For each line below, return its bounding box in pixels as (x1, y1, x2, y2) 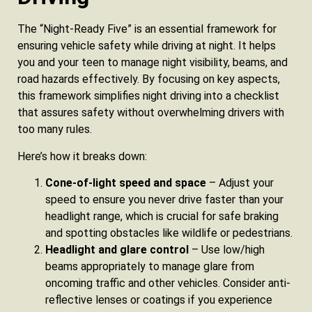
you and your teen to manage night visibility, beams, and (17, 56, 288, 70)
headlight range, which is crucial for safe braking (45, 210, 279, 224)
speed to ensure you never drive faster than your (45, 193, 283, 207)
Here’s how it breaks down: (17, 149, 147, 163)
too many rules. (17, 123, 92, 136)
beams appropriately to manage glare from (45, 260, 254, 274)
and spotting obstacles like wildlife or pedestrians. (45, 226, 292, 240)
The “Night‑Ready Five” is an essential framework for (17, 22, 276, 36)
